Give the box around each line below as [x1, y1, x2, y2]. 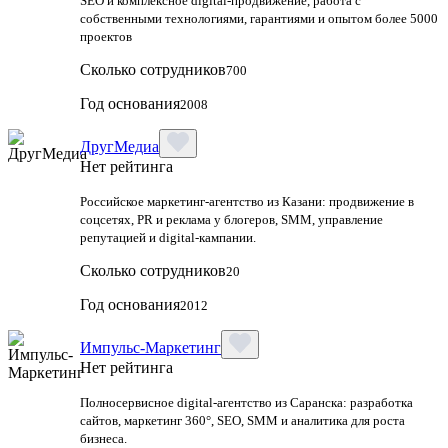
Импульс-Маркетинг [80, 338, 221, 356]
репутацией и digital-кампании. [80, 229, 256, 245]
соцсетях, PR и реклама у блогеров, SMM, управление [80, 211, 383, 227]
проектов [80, 28, 132, 44]
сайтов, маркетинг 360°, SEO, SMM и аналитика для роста [80, 412, 405, 428]
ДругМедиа [80, 137, 159, 155]
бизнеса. [80, 430, 127, 446]
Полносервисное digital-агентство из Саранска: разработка [80, 394, 413, 410]
